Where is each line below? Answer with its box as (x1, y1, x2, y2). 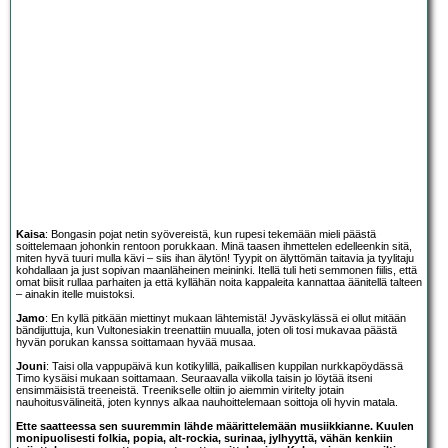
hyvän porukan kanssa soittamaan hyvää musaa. (16, 336, 256, 349)
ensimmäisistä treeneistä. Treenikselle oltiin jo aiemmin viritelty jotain (16, 384, 344, 397)
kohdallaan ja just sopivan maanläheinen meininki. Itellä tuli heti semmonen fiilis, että (16, 264, 417, 277)
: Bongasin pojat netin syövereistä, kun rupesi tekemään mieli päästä (45, 228, 376, 241)
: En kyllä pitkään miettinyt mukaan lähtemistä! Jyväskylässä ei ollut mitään (45, 312, 406, 325)
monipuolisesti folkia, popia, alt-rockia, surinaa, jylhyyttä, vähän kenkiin (16, 432, 393, 445)
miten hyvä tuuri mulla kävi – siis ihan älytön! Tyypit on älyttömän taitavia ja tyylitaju (16, 252, 414, 265)
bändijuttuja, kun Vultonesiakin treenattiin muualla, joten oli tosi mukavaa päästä (16, 324, 397, 337)
